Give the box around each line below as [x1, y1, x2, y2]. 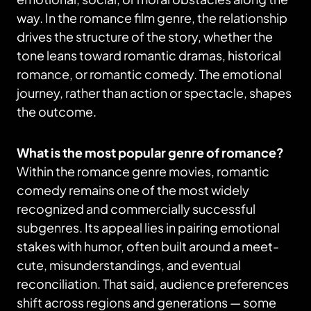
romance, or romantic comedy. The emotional [17, 66, 282, 82]
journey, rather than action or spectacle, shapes [17, 85, 292, 101]
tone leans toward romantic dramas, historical [17, 47, 281, 63]
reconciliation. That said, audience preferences [17, 276, 289, 292]
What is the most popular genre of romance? [17, 144, 284, 160]
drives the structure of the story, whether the [17, 28, 273, 44]
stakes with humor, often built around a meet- [17, 238, 279, 254]
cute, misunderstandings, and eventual [17, 257, 241, 273]
